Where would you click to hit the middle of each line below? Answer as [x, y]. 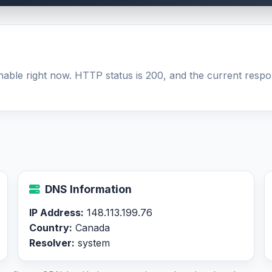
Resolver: [52, 243]
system [93, 243]
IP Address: [57, 212]
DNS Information [89, 189]
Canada [91, 228]
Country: [51, 228]
